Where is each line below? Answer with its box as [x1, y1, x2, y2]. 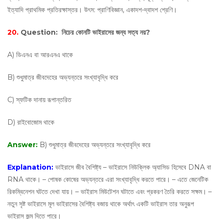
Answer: [7, 140, 40, 149]
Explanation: [7, 163, 55, 172]
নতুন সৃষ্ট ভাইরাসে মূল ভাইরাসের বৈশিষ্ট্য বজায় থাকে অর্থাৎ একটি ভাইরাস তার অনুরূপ [7, 199, 194, 208]
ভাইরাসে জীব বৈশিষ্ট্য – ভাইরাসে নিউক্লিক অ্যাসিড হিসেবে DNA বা [55, 163, 211, 172]
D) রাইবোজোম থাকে [7, 118, 56, 127]
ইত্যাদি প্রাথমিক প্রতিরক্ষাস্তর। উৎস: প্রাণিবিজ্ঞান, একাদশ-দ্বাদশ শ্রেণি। [7, 5, 177, 14]
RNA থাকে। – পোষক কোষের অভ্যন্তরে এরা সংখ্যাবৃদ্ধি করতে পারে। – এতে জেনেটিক [7, 175, 208, 184]
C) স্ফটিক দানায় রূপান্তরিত [7, 95, 71, 104]
